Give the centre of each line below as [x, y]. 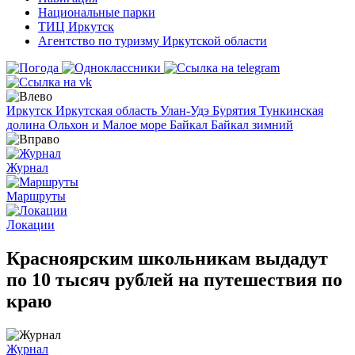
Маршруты [36, 196]
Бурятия [236, 111]
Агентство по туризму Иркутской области [153, 41]
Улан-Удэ [186, 111]
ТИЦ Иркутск [76, 27]
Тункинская [291, 111]
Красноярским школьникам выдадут [167, 258]
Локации [31, 225]
